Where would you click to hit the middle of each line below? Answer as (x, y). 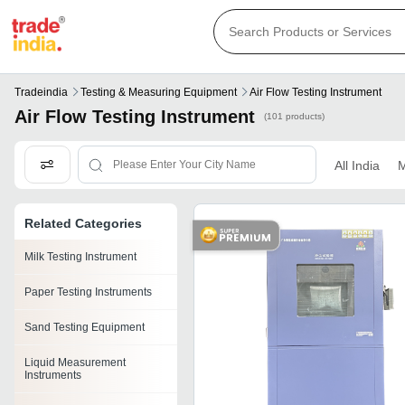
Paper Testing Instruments (88, 292)
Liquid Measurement (75, 363)
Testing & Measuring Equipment (159, 93)
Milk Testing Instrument (80, 257)
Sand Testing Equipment (85, 328)
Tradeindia (41, 93)
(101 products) (294, 117)
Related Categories (83, 224)
